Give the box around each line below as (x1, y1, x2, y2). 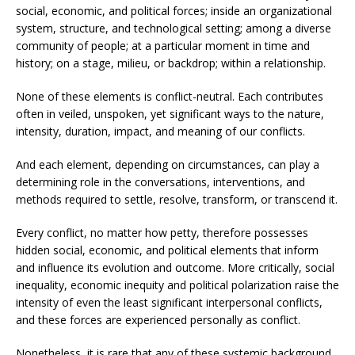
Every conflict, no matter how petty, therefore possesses (16, 225, 308, 240)
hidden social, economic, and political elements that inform (16, 242, 319, 258)
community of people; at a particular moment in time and (16, 38, 310, 53)
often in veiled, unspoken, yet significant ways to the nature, (16, 106, 324, 121)
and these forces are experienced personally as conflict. (16, 312, 300, 327)
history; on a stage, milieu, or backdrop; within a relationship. (16, 55, 326, 71)
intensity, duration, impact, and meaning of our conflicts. (16, 124, 305, 139)
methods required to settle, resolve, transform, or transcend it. (16, 192, 338, 207)
